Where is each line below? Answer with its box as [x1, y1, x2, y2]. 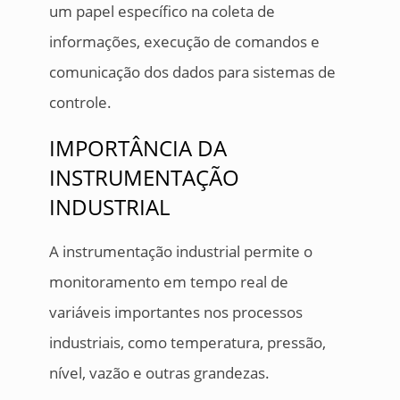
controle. [48, 92, 112, 113]
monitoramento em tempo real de [48, 271, 288, 293]
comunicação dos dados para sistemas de [48, 62, 336, 83]
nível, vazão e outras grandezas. [48, 362, 273, 384]
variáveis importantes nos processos [48, 302, 303, 323]
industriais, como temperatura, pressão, [48, 332, 326, 354]
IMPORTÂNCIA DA [48, 133, 227, 163]
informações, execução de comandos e [48, 31, 320, 53]
